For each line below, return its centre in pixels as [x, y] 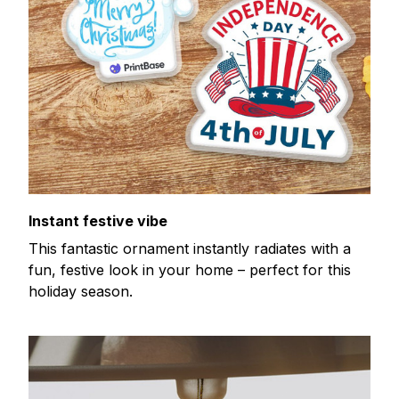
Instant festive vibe [98, 221]
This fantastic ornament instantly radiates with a [190, 248]
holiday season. [81, 291]
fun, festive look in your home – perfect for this [190, 269]
